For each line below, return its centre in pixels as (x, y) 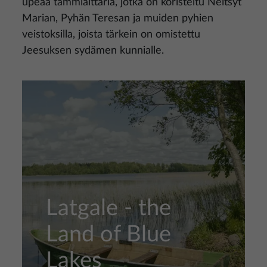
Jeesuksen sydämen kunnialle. (93, 51)
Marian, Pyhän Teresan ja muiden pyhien (118, 18)
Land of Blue (108, 234)
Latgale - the (108, 208)
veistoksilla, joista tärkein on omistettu (111, 35)
